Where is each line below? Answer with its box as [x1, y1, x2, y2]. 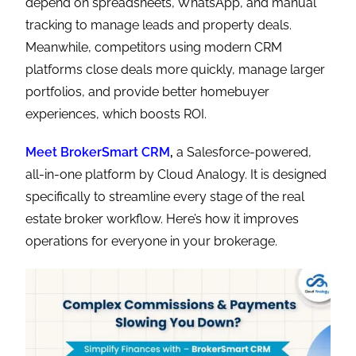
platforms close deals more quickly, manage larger [25, 62, 326, 78]
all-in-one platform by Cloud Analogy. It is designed [25, 167, 327, 183]
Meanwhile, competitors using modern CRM [25, 40, 283, 56]
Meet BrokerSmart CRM [25, 145, 171, 161]
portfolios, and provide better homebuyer [25, 84, 270, 100]
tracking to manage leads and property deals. [25, 17, 292, 33]
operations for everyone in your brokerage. [25, 234, 278, 250]
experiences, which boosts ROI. [25, 106, 207, 122]
